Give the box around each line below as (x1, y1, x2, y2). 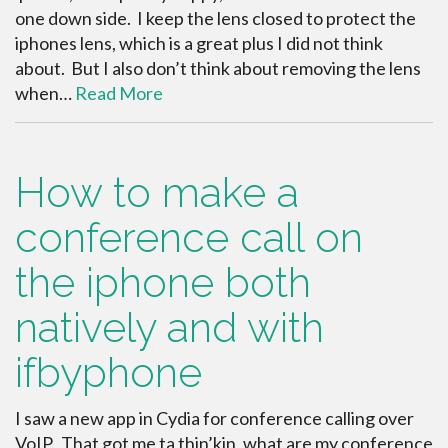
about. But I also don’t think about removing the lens (15, 56, 421, 79)
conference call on (15, 212, 363, 262)
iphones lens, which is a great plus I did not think (15, 31, 383, 54)
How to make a (15, 167, 299, 217)
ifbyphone (15, 347, 202, 397)
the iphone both (15, 257, 311, 307)
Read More (75, 81, 163, 104)
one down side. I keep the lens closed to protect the (15, 6, 416, 29)
